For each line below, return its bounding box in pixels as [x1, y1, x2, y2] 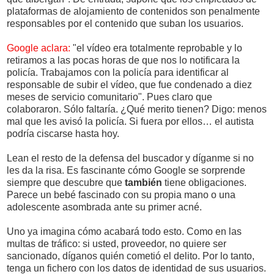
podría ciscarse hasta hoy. [7, 128, 119, 139]
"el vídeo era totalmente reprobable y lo [70, 42, 242, 53]
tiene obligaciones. [162, 177, 246, 188]
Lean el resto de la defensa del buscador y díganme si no [7, 152, 254, 163]
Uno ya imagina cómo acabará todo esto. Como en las [7, 226, 242, 237]
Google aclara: [7, 42, 70, 53]
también [125, 177, 162, 188]
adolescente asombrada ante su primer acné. [7, 201, 202, 212]
